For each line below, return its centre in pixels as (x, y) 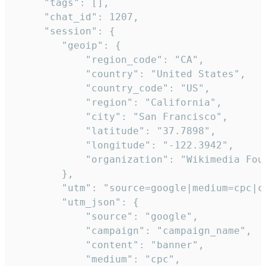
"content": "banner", (109, 245)
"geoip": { (68, 46)
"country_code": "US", (112, 88)
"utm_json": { (77, 202)
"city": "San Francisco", (121, 117)
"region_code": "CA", (109, 60)
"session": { (65, 31)
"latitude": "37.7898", (115, 131)
